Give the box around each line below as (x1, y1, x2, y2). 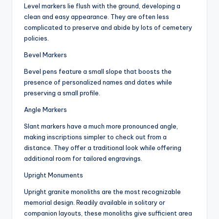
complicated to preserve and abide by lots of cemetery (24, 23, 192, 32)
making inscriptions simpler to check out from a (24, 133, 167, 141)
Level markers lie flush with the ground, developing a (24, 2, 180, 10)
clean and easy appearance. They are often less (24, 13, 169, 21)
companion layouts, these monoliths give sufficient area (24, 209, 192, 218)
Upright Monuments (24, 171, 83, 179)
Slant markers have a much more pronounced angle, (24, 122, 178, 131)
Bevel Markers (24, 51, 67, 59)
